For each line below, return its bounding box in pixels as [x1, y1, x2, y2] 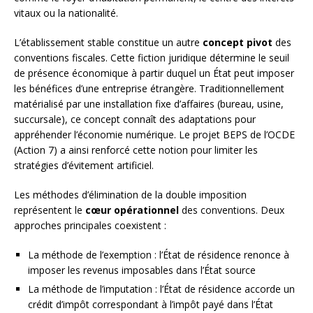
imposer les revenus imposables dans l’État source [28, 263, 256, 277]
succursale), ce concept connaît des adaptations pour [14, 112, 256, 126]
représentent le [14, 203, 85, 217]
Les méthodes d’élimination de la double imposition [14, 187, 247, 201]
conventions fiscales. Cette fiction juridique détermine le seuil [14, 50, 289, 64]
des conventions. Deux [179, 203, 284, 217]
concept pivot [203, 35, 272, 49]
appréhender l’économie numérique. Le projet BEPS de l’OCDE [14, 127, 295, 141]
